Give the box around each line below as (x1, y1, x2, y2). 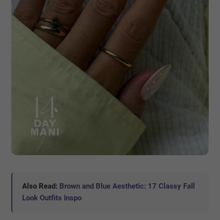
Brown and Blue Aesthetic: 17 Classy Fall (59, 182, 195, 191)
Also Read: (22, 182, 59, 191)
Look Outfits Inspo (22, 193, 82, 203)
